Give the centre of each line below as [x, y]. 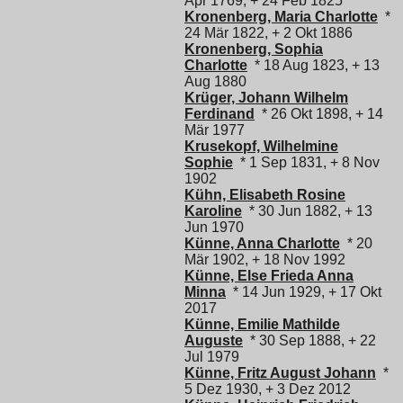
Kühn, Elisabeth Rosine [265, 194]
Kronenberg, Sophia [254, 49]
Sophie [209, 162]
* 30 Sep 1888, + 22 [309, 340]
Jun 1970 [214, 227]
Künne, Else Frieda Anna [269, 275]
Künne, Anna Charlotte [262, 243]
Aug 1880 [215, 81]
